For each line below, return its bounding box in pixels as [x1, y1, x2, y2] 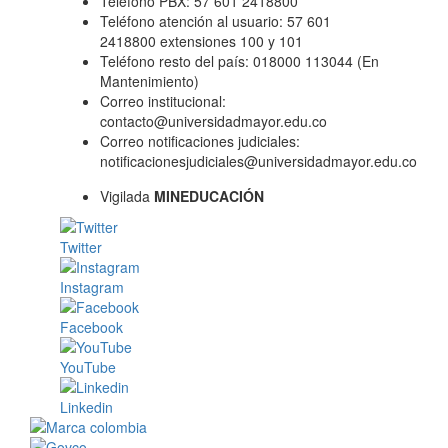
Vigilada [100, 186, 154, 206]
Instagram [60, 277, 124, 297]
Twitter [60, 237, 102, 257]
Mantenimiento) [100, 71, 199, 91]
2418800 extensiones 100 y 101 [100, 31, 303, 51]
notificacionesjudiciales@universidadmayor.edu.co [100, 151, 417, 171]
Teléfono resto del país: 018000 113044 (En [100, 51, 379, 71]
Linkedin [60, 397, 113, 417]
